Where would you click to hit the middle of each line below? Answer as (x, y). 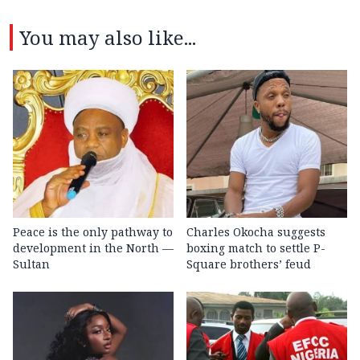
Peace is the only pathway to (93, 232)
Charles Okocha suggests (256, 232)
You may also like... (108, 38)
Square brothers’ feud (249, 264)
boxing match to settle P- (256, 248)
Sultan (31, 264)
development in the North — (93, 248)
